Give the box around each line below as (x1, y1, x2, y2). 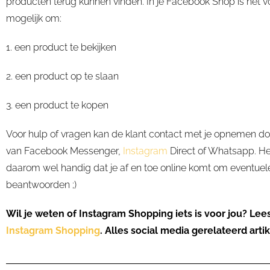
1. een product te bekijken (6, 42, 116, 54)
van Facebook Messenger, (6, 145, 123, 157)
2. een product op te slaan (6, 71, 119, 83)
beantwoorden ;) (6, 179, 79, 191)
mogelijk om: (6, 13, 61, 25)
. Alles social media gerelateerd (100, 225, 250, 237)
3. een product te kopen (6, 99, 108, 111)
